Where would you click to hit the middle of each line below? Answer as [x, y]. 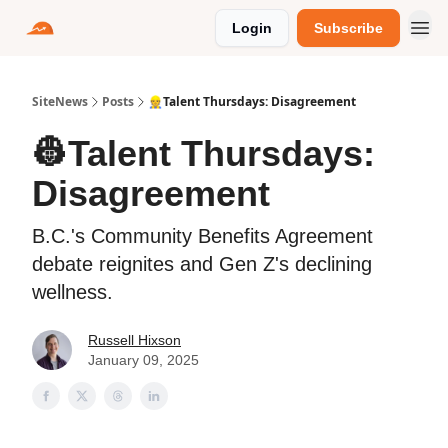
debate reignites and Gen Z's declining [202, 264]
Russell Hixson [134, 340]
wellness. [72, 292]
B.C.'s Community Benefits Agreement [202, 236]
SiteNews [60, 101]
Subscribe [348, 28]
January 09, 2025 [143, 360]
